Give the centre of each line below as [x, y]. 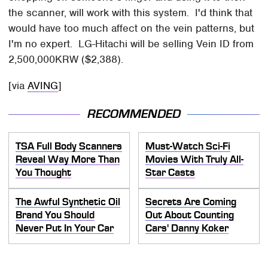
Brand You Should [55, 215]
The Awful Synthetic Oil [68, 202]
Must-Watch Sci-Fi [188, 146]
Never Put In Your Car [65, 228]
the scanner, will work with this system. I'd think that [131, 13]
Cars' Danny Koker [187, 228]
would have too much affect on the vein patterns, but [132, 28]
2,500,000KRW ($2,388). [66, 60]
